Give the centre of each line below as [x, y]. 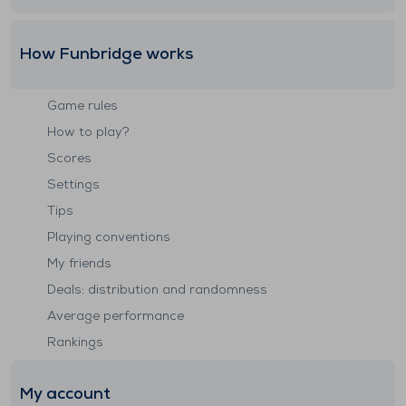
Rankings [75, 343]
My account [65, 395]
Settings [73, 185]
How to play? [88, 133]
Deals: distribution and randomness [157, 290]
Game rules [82, 106]
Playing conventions [109, 238]
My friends [79, 264]
